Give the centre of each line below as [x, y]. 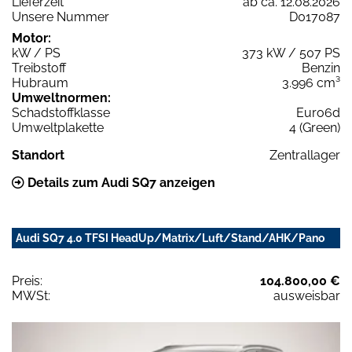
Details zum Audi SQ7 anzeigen [120, 182]
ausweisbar [307, 295]
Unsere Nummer [60, 16]
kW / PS [36, 53]
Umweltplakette [58, 127]
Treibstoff [39, 68]
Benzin [321, 68]
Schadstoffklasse [61, 112]
